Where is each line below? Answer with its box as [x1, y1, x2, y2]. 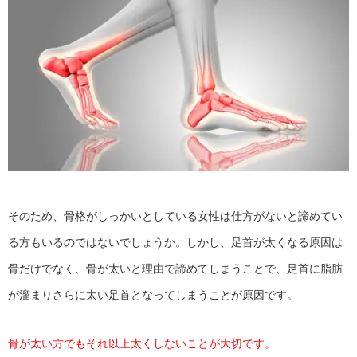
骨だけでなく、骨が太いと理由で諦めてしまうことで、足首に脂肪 [8, 261, 343, 275]
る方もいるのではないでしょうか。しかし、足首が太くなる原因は [8, 235, 343, 249]
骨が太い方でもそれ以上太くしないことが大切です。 [8, 336, 276, 350]
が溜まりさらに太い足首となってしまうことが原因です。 [8, 288, 298, 301]
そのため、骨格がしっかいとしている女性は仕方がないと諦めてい [8, 209, 343, 222]
